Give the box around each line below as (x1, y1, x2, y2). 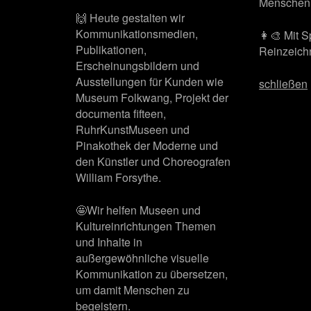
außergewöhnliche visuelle (76, 250, 210, 267)
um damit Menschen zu (76, 282, 190, 299)
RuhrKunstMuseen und (76, 121, 190, 138)
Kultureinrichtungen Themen (76, 218, 217, 235)
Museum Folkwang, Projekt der (76, 90, 229, 106)
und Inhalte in (76, 234, 143, 251)
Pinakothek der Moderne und (76, 137, 219, 154)
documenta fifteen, (76, 106, 167, 122)
